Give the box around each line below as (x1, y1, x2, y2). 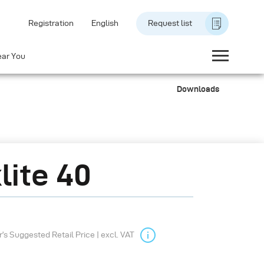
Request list (148, 19, 192, 28)
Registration (28, 19, 74, 28)
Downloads (177, 84, 219, 94)
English (91, 19, 118, 28)
